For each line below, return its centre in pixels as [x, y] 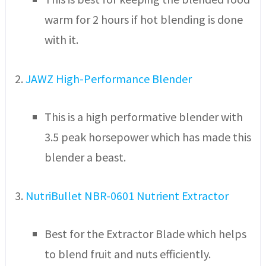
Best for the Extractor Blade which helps [145, 234]
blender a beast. [85, 157]
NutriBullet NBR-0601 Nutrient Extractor [127, 196]
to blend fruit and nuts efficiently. [127, 254]
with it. [61, 40]
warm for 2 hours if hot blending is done [143, 20]
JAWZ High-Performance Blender [108, 78]
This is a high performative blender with [143, 116]
